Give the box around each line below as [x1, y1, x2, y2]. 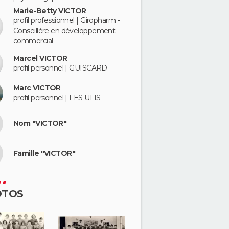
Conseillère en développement [13, 26, 116, 36]
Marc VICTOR [13, 83, 61, 93]
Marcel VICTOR [13, 53, 67, 63]
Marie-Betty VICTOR [13, 6, 86, 16]
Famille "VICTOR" [13, 148, 76, 158]
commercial [13, 36, 53, 46]
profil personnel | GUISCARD [13, 63, 107, 73]
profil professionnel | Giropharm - [13, 16, 120, 26]
